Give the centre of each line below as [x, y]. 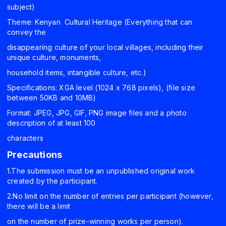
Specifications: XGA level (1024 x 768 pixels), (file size [101, 88]
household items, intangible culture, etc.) [77, 73]
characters [25, 138]
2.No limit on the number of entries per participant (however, [110, 196]
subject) [21, 7]
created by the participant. [52, 181]
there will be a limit [40, 206]
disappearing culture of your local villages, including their [105, 47]
